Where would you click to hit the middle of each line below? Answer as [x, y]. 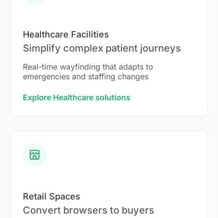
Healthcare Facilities [66, 34]
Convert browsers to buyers [89, 210]
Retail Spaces [52, 196]
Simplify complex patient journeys [102, 48]
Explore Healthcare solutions [77, 97]
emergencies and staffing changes [86, 76]
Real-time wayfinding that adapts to [88, 66]
